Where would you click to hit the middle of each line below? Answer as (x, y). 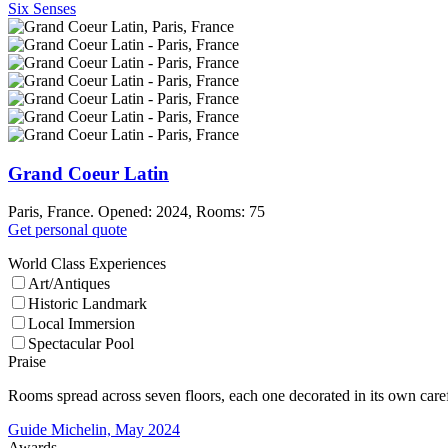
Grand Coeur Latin (88, 173)
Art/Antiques (69, 284)
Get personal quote (67, 230)
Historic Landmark (87, 304)
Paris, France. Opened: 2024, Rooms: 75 (136, 212)
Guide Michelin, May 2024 (94, 430)
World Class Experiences (87, 264)
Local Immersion (81, 324)
